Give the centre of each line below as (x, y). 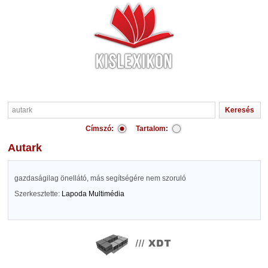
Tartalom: (152, 129)
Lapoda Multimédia (93, 194)
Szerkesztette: (38, 194)
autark (28, 148)
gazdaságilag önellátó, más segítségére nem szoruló (100, 178)
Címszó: (100, 129)
